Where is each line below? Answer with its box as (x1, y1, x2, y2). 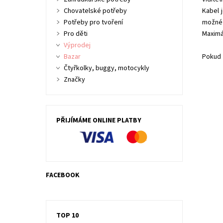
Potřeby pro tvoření (63, 17, 123, 27)
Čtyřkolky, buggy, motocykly (63, 63, 149, 73)
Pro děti (63, 29, 88, 39)
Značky (63, 75, 85, 85)
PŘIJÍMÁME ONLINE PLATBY (56, 115, 141, 125)
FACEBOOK (45, 170, 80, 180)
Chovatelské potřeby (63, 6, 127, 16)
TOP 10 (56, 211, 79, 221)
